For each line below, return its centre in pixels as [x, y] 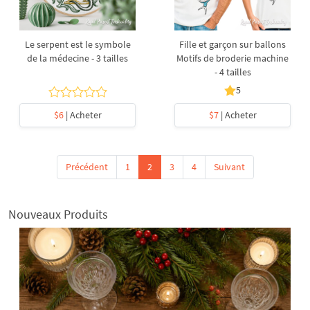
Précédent [86, 167]
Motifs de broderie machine [232, 58]
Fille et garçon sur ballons [232, 44]
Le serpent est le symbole [77, 44]
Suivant [229, 167]
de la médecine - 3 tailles [77, 58]
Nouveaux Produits [58, 214]
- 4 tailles [232, 72]
